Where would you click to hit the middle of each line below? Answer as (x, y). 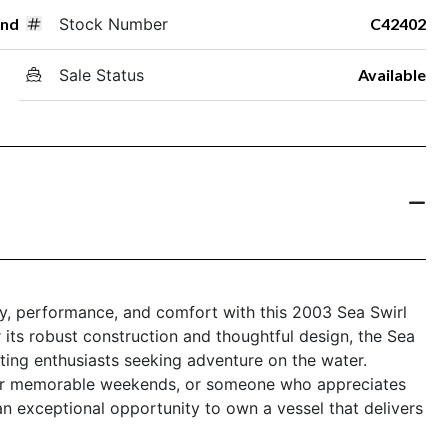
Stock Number (113, 23)
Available (391, 74)
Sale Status (101, 74)
